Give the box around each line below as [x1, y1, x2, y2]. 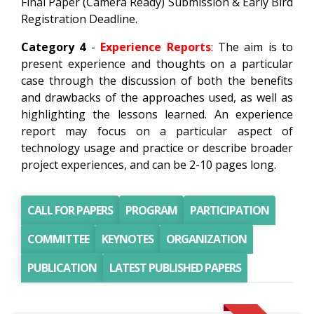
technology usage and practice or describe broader [21, 140, 293, 156]
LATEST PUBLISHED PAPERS [109, 260, 241, 275]
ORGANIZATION [166, 231, 247, 247]
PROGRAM [125, 203, 177, 218]
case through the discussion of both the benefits [21, 73, 293, 88]
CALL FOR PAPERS [27, 203, 113, 218]
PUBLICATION [27, 260, 97, 275]
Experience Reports [100, 39, 211, 55]
